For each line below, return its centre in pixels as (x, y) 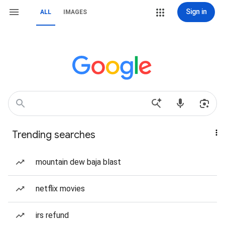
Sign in (196, 12)
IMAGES (75, 12)
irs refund (52, 215)
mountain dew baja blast (78, 162)
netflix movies (60, 189)
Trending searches (54, 135)
